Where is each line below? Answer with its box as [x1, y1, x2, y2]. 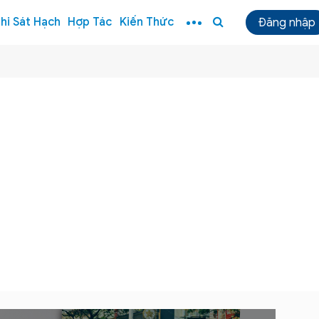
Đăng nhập [258, 15, 315, 30]
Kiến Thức [120, 15, 174, 29]
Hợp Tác [68, 15, 113, 29]
